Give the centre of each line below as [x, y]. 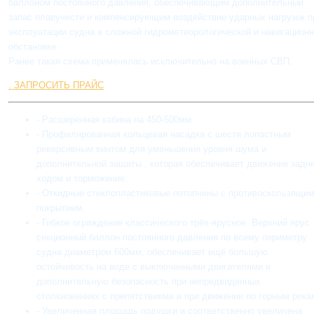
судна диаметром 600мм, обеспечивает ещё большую [152, 252]
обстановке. [34, 47]
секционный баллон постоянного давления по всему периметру [172, 238]
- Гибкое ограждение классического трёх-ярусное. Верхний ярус [173, 223]
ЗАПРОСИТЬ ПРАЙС [59, 86]
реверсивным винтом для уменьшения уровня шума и [152, 149]
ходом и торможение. [82, 179]
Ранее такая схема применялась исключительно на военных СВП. [151, 62]
